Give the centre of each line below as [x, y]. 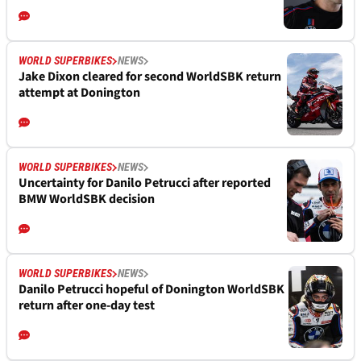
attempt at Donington [79, 93]
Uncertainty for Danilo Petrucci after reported [145, 183]
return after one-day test [87, 306]
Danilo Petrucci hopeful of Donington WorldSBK [151, 290]
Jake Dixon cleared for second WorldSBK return [150, 77]
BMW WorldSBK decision [87, 199]
